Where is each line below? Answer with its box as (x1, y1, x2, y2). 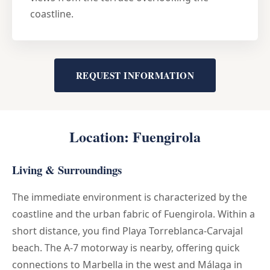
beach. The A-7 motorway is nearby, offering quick (12, 240, 240, 254)
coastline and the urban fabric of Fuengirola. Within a (12, 207, 255, 221)
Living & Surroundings (12, 161, 122, 178)
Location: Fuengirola (69, 125, 201, 147)
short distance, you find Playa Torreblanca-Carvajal (12, 224, 243, 237)
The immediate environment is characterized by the (12, 190, 247, 204)
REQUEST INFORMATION (75, 68, 195, 82)
